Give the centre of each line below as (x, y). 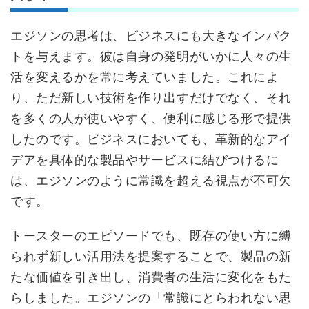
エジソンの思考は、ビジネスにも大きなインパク (151, 35)
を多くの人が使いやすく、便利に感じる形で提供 (151, 118)
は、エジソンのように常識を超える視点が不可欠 (151, 180)
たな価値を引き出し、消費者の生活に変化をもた (151, 277)
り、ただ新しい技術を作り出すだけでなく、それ (151, 97)
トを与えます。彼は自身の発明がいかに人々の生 (151, 56)
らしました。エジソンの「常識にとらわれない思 (151, 297)
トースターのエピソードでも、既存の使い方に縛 (151, 235)
